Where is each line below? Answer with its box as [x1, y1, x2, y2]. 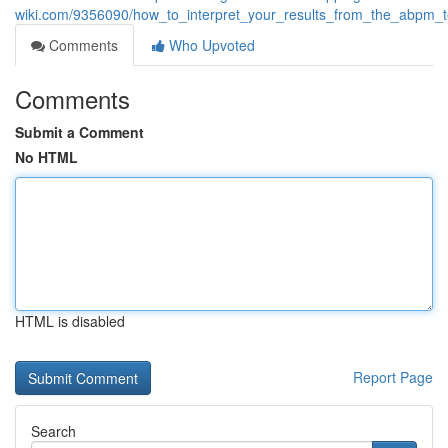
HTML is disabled [15, 311, 125, 331]
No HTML [15, 147, 78, 167]
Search [31, 421, 76, 441]
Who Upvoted [165, 35, 255, 55]
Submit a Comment [15, 122, 144, 142]
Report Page [353, 367, 433, 387]
